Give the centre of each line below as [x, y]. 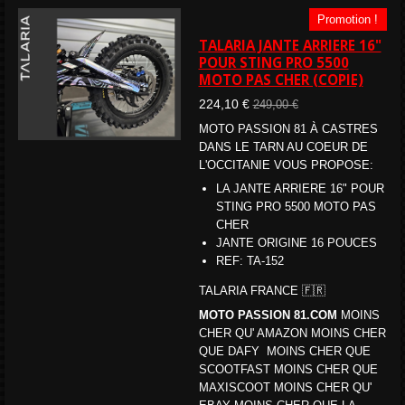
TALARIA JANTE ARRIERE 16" [290, 45]
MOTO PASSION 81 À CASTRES [288, 128]
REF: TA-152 [250, 261]
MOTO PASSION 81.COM [268, 315]
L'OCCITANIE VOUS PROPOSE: [286, 165]
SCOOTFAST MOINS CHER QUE [288, 369]
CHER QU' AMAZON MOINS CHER [292, 333]
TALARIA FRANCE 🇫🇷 [264, 291]
